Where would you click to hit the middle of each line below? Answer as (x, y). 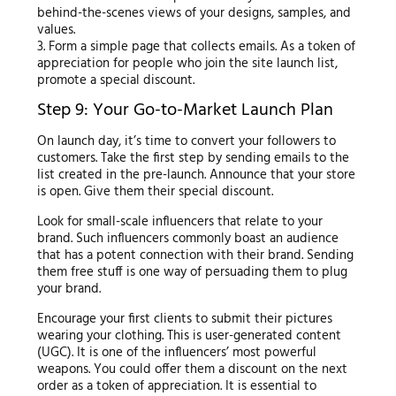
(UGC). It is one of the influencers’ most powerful (176, 353)
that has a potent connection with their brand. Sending (195, 256)
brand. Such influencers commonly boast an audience (187, 239)
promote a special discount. (115, 81)
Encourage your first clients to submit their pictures (184, 320)
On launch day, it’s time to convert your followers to (186, 142)
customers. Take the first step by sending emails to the (193, 159)
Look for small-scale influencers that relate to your (179, 222)
